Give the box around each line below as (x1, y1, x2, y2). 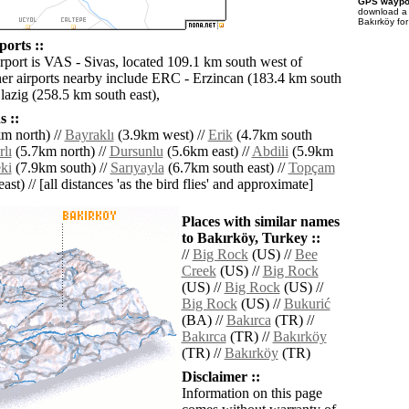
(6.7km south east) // (163, 160, 288, 176)
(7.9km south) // (11, 160, 110, 176)
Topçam (288, 160, 335, 176)
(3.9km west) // (113, 127, 208, 143)
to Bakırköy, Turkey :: (181, 230, 320, 246)
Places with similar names (181, 214, 340, 230)
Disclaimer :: (181, 369, 260, 385)
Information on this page (181, 385, 322, 402)
